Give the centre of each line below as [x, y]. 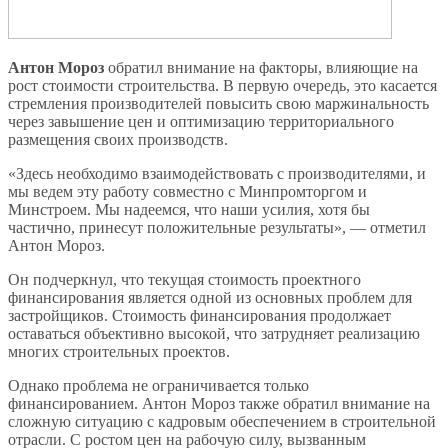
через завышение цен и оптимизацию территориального [201, 121]
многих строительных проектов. [119, 351]
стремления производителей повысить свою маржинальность [218, 103]
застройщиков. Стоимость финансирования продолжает [199, 315]
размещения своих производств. [118, 139]
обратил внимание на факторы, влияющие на [261, 67]
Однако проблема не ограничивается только [158, 385]
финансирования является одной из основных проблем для [210, 297]
